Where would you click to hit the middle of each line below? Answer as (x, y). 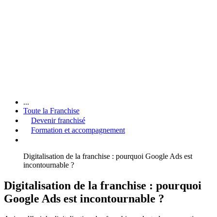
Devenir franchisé (58, 120)
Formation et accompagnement (78, 130)
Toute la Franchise (51, 110)
